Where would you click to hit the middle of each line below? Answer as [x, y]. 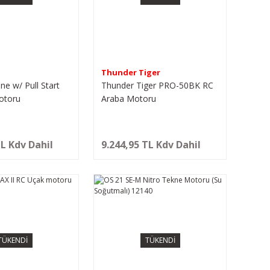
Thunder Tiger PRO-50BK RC [158, 85]
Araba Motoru [129, 98]
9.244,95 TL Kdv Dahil [151, 144]
